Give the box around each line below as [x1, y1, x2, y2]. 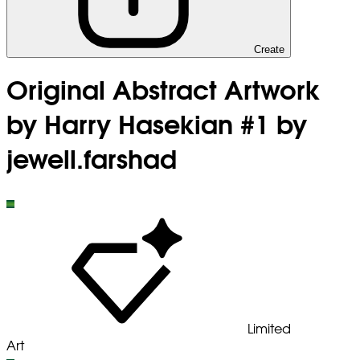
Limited [247, 322, 291, 336]
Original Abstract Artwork [6, 79, 320, 105]
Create [254, 43, 284, 55]
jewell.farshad [6, 148, 177, 174]
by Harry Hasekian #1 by [6, 113, 307, 140]
